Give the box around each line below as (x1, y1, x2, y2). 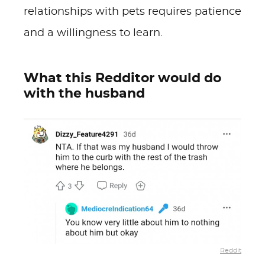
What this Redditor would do (24, 72, 221, 85)
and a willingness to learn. (24, 28, 163, 38)
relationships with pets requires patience (24, 7, 241, 17)
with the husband (24, 87, 145, 100)
